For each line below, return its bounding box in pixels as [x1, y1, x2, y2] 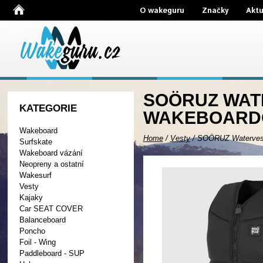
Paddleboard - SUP [19, 249, 85, 258]
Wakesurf [19, 171, 52, 180]
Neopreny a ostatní [19, 160, 84, 168]
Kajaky [19, 193, 43, 202]
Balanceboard [19, 215, 66, 224]
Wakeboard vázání [19, 149, 83, 157]
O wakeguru [139, 5, 184, 16]
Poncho [19, 227, 45, 235]
